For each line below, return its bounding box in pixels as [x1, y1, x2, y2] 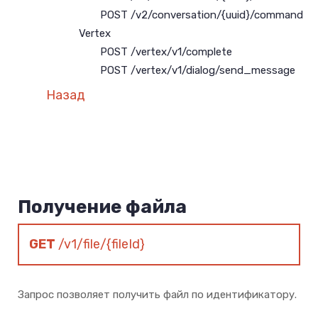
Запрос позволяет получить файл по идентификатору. [18, 288, 297, 301]
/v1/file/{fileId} [55, 236, 145, 252]
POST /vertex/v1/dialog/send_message [100, 64, 295, 77]
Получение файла [18, 196, 187, 218]
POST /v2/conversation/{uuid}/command [100, 9, 303, 21]
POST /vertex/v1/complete [100, 45, 232, 58]
